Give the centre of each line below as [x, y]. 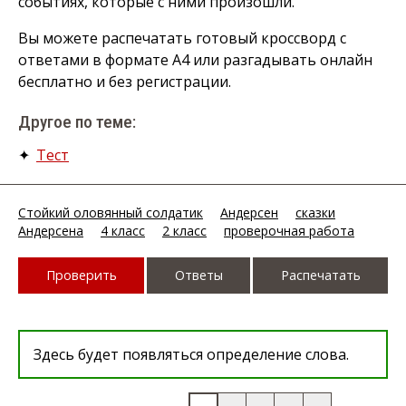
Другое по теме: [77, 122]
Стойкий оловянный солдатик [111, 213]
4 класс [123, 231]
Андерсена [51, 231]
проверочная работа [289, 231]
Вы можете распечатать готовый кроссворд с [182, 38]
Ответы [198, 275]
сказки [315, 213]
